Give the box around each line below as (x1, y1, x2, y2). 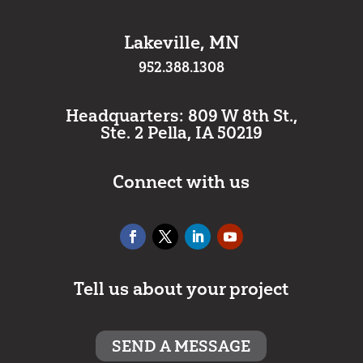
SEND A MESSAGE (112, 335, 251, 356)
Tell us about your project (74, 277, 289, 300)
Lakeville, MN (123, 31, 239, 53)
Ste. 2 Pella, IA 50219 (100, 122, 263, 143)
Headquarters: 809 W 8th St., (65, 105, 297, 126)
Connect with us (113, 170, 250, 193)
